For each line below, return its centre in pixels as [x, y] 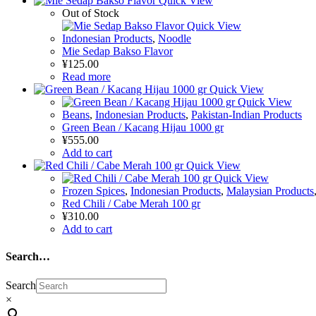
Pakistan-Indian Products [247, 115]
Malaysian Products [270, 191]
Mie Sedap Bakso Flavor [117, 51]
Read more [86, 77]
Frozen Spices [93, 191]
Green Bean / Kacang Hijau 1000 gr [143, 127]
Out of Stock [91, 13]
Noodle [175, 38]
